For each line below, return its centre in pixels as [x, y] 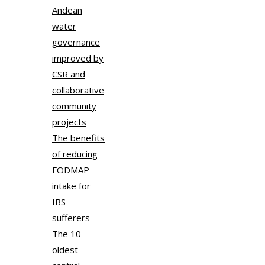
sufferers [71, 218]
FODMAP [71, 170]
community [74, 106]
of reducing [75, 154]
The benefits [78, 138]
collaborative [78, 90]
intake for [71, 186]
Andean [67, 10]
